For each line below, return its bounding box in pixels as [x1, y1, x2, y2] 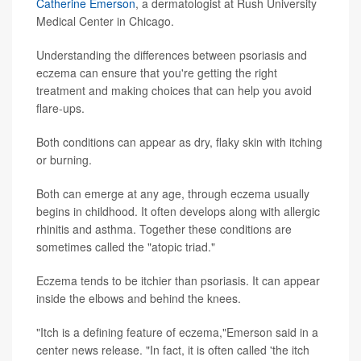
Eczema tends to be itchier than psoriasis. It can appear [36, 272, 320, 289]
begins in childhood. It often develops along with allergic [36, 203, 320, 220]
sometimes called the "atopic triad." [36, 239, 215, 255]
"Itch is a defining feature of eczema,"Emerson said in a [36, 324, 318, 341]
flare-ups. [36, 100, 85, 117]
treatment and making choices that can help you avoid [36, 82, 312, 99]
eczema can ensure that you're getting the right [36, 64, 277, 81]
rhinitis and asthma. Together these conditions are [36, 221, 292, 238]
